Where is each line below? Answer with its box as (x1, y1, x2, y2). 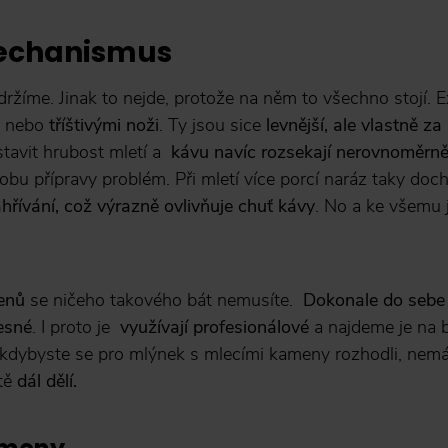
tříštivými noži (49, 112, 159, 137)
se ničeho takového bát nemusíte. (25, 287, 303, 312)
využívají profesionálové (120, 314, 309, 339)
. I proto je (32, 314, 120, 339)
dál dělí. (17, 368, 77, 393)
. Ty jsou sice (159, 112, 266, 137)
